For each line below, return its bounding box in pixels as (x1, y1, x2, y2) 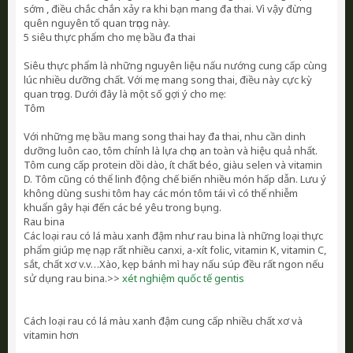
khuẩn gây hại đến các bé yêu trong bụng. (24, 200, 221, 214)
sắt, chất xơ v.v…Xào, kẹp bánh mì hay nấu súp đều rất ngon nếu (24, 257, 324, 271)
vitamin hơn (24, 328, 79, 342)
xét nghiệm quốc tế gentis (122, 271, 244, 285)
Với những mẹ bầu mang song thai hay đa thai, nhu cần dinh (24, 129, 306, 143)
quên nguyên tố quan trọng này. (24, 16, 170, 30)
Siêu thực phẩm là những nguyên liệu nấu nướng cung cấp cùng (24, 58, 327, 72)
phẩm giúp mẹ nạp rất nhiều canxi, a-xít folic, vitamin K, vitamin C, (24, 243, 326, 257)
